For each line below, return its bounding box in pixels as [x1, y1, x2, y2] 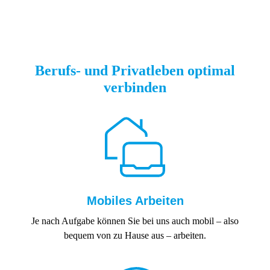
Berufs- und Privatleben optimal [35, 63, 235, 79]
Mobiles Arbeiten [86, 194, 184, 208]
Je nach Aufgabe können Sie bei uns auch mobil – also [31, 216, 239, 227]
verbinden [104, 80, 166, 96]
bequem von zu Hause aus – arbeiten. [64, 230, 206, 241]
